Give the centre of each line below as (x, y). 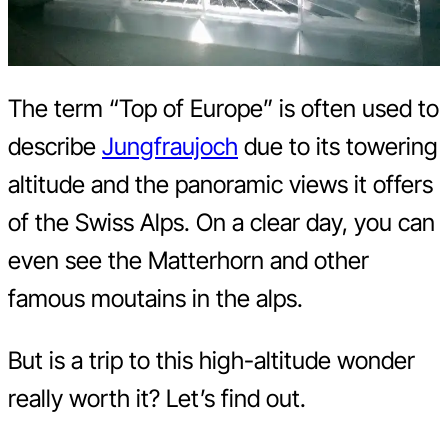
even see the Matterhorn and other (188, 260)
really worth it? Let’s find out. (157, 398)
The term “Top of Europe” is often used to (223, 108)
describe (55, 146)
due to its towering (338, 146)
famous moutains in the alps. (155, 298)
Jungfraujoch (170, 146)
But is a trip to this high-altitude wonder (211, 360)
